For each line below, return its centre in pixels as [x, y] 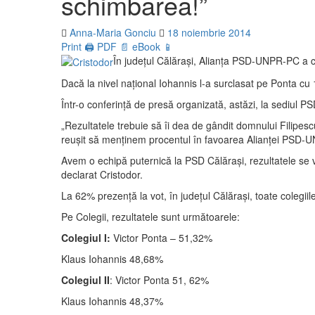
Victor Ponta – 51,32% [161, 237]
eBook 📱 [153, 46]
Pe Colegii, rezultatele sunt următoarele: [150, 216]
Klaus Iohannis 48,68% [112, 258]
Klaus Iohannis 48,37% [112, 301]
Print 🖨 [78, 46]
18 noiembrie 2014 [209, 32]
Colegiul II [85, 279]
